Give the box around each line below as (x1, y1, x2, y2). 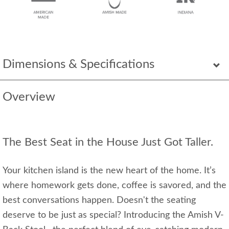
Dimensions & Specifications (3, 58, 154, 71)
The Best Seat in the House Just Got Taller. (3, 136, 213, 148)
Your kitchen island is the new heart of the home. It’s (3, 166, 216, 175)
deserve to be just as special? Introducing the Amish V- (3, 211, 224, 220)
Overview (3, 91, 55, 103)
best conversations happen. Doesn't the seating (3, 196, 196, 205)
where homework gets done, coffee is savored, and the (3, 181, 226, 190)
